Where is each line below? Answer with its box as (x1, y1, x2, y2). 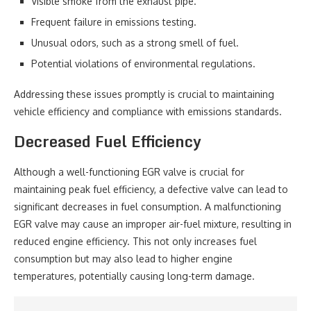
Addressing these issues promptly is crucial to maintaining (14, 88, 274, 100)
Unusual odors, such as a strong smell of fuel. (31, 37, 239, 49)
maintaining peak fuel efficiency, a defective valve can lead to (14, 183, 288, 195)
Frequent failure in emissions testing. (31, 16, 196, 28)
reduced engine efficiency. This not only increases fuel (14, 235, 257, 247)
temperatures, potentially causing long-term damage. (14, 270, 255, 282)
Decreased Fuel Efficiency (14, 129, 201, 153)
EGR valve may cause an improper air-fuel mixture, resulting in (14, 218, 292, 230)
